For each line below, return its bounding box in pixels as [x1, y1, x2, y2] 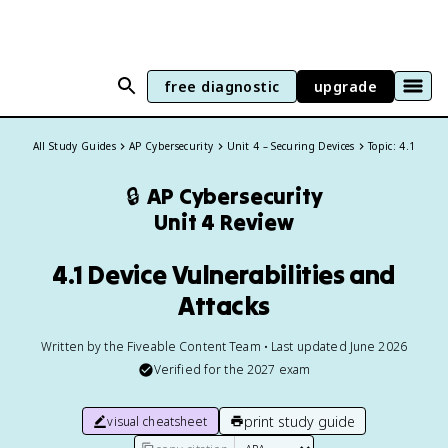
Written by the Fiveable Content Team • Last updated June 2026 [41, 338, 407, 355]
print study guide [243, 411, 355, 431]
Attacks [177, 289, 271, 322]
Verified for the [153, 361, 247, 378]
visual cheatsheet [107, 412, 208, 430]
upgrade [313, 76, 377, 96]
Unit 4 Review [154, 208, 294, 236]
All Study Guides [32, 139, 117, 153]
